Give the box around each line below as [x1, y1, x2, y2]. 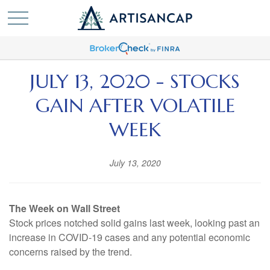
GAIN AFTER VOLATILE [35, 93, 235, 118]
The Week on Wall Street [9, 201, 120, 215]
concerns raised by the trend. [9, 245, 132, 259]
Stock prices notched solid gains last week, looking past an [9, 216, 260, 230]
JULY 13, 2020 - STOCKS [30, 69, 240, 93]
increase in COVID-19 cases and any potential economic [9, 230, 250, 244]
